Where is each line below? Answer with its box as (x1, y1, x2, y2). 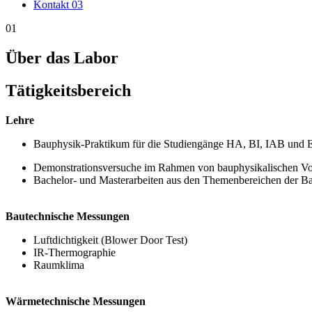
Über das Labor (6, 49, 118, 68)
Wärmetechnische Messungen (6, 295, 146, 308)
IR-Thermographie (33, 247, 116, 259)
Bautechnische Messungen (6, 210, 130, 223)
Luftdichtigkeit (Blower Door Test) (33, 234, 187, 247)
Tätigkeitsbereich (6, 81, 131, 100)
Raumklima (33, 259, 84, 272)
